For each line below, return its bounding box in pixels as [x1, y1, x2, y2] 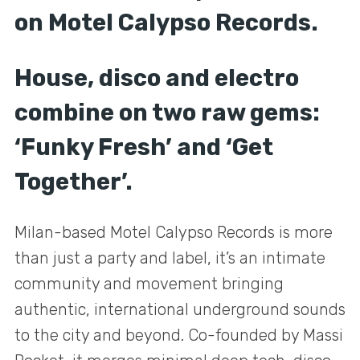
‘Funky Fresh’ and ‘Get [14, 133, 273, 161]
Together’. [14, 167, 133, 195]
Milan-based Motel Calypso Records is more [14, 222, 333, 242]
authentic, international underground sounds [14, 299, 346, 319]
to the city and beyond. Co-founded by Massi [14, 325, 343, 345]
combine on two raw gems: [14, 98, 320, 126]
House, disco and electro [14, 63, 299, 92]
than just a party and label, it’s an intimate [14, 247, 325, 268]
